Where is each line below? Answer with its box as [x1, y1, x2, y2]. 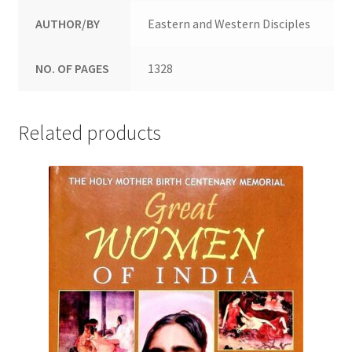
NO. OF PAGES [35, 60, 110, 76]
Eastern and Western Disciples [148, 15, 311, 31]
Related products [17, 120, 161, 146]
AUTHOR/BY [35, 15, 101, 31]
